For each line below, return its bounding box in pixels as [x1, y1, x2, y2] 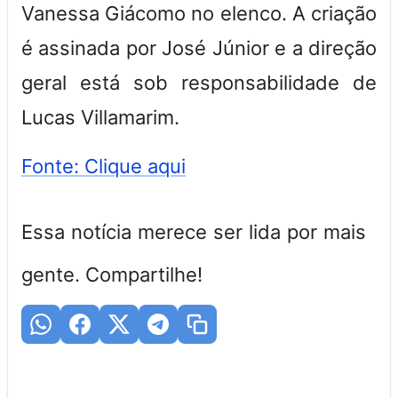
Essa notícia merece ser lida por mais [21, 220, 366, 243]
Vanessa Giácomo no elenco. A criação [21, 2, 377, 25]
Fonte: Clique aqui [21, 155, 186, 178]
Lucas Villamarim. [21, 106, 179, 129]
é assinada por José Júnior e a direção [21, 36, 377, 60]
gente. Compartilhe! [21, 263, 203, 286]
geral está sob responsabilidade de [21, 71, 377, 94]
